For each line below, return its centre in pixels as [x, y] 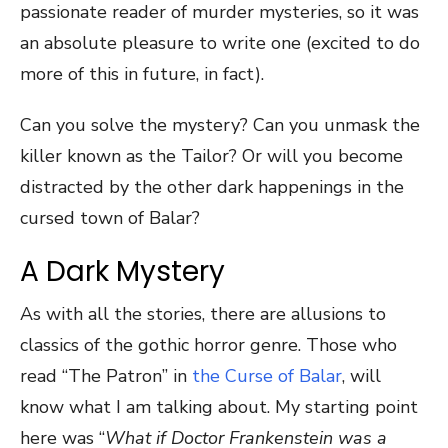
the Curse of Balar [267, 376]
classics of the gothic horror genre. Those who [208, 345]
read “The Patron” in [106, 376]
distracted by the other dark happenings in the [212, 187]
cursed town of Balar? [110, 218]
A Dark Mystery [122, 271]
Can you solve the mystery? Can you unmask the [220, 125]
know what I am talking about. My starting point [219, 407]
